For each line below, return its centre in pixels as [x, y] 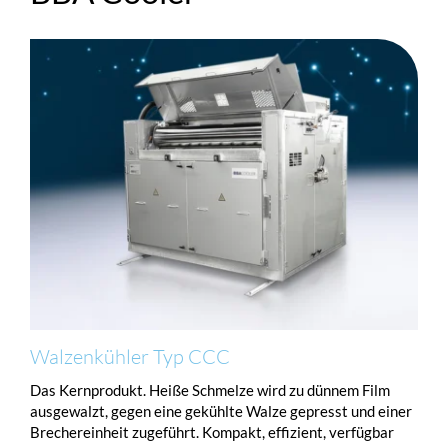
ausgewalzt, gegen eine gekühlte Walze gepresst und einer [221, 410]
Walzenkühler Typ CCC [130, 356]
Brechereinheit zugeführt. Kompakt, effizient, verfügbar [212, 431]
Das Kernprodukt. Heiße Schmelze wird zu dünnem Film [210, 389]
